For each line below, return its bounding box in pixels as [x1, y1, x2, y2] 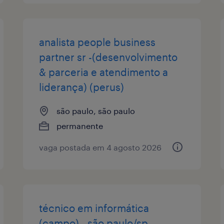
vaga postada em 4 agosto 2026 [39, 142, 162, 152]
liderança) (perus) [39, 80, 124, 93]
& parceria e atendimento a [39, 65, 168, 78]
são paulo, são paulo [56, 105, 135, 115]
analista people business [39, 35, 156, 48]
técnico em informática [39, 201, 149, 214]
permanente [56, 120, 103, 130]
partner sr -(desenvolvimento [39, 50, 178, 63]
